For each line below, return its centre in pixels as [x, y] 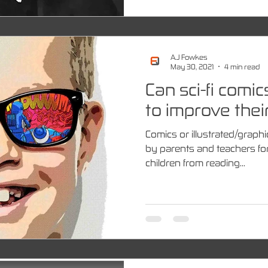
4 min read [242, 66]
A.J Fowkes [189, 57]
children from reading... [195, 162]
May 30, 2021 [192, 66]
